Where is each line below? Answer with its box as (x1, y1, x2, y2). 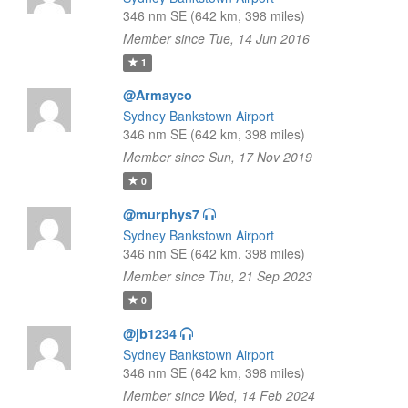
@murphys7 (122, 205, 199, 223)
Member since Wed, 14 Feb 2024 (122, 386, 315, 404)
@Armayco (122, 86, 192, 104)
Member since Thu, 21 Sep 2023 (122, 267, 312, 285)
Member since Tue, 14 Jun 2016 (122, 29, 310, 47)
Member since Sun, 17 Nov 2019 (122, 148, 312, 166)
